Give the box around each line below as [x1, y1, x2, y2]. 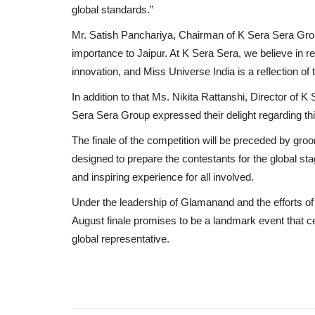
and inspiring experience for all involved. [72, 170, 254, 183]
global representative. [72, 232, 169, 245]
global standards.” [72, 3, 153, 15]
